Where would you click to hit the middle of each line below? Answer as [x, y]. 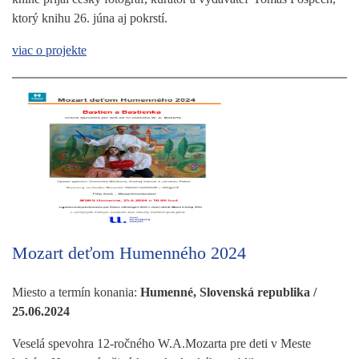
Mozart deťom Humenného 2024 [129, 252]
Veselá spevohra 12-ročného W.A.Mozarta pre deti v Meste [161, 343]
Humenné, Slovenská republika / [228, 292]
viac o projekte [49, 50]
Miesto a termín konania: [76, 292]
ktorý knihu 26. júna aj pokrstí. [90, 18]
